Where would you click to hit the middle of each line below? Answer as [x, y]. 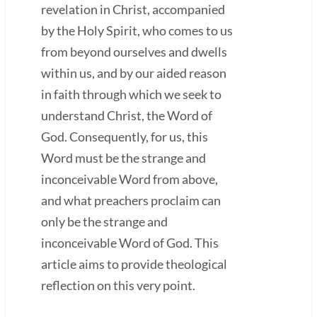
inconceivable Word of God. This [130, 242]
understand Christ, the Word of [127, 115]
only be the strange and [104, 221]
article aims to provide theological [134, 264]
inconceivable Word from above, [129, 179]
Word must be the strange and [123, 157]
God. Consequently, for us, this [125, 136]
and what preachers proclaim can [131, 200]
